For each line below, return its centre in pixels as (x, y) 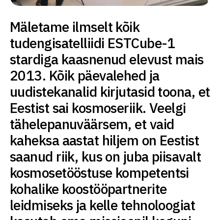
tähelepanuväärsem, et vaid (92, 124)
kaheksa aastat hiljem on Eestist (105, 140)
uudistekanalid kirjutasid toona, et (110, 91)
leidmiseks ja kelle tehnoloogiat (103, 205)
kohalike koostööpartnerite (88, 189)
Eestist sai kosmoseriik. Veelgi (98, 108)
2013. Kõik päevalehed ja (85, 75)
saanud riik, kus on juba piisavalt (105, 156)
